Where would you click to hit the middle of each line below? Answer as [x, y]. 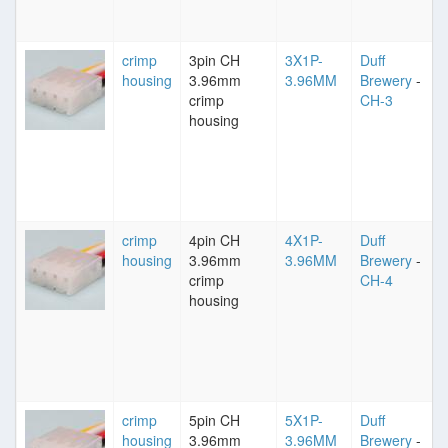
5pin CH [214, 420]
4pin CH [214, 240]
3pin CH [214, 60]
